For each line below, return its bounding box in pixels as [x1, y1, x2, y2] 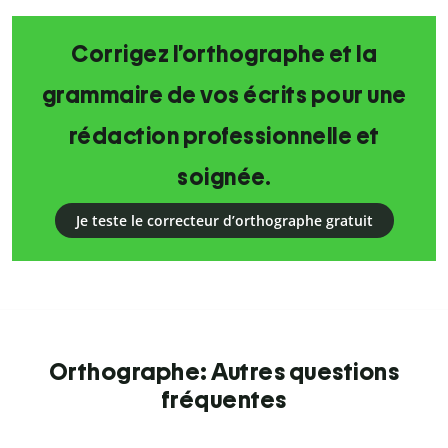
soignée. [177, 163, 271, 192]
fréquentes [161, 385, 287, 415]
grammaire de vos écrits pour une [41, 81, 407, 110]
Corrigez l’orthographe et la [71, 40, 377, 69]
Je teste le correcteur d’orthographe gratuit [75, 211, 373, 231]
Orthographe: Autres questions [48, 357, 400, 387]
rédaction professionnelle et [68, 122, 380, 151]
